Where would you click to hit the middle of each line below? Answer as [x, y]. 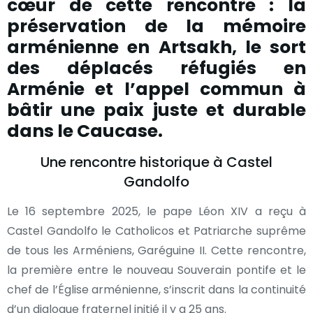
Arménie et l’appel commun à [156, 89]
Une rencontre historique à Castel [156, 162]
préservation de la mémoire [156, 26]
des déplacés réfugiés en [156, 68]
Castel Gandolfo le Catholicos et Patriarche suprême [156, 231]
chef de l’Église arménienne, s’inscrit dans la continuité [156, 289]
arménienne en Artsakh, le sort [156, 47]
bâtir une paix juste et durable [156, 110]
